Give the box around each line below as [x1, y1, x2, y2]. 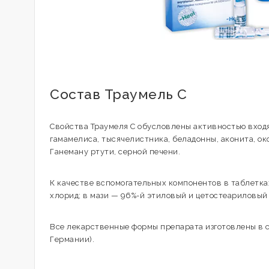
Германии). [50, 235, 94, 244]
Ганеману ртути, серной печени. [50, 147, 180, 156]
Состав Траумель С [50, 86, 187, 102]
